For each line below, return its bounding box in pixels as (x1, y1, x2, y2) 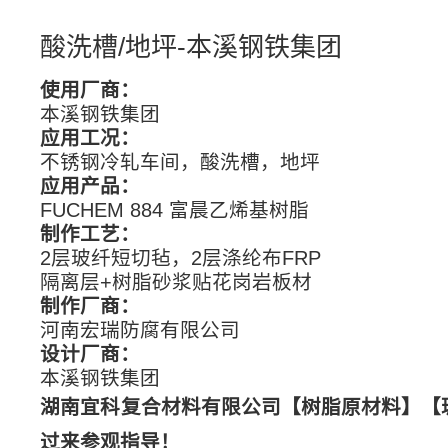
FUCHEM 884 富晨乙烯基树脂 (40, 199, 310, 222)
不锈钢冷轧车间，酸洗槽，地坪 (40, 151, 321, 174)
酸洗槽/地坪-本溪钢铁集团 (40, 32, 343, 63)
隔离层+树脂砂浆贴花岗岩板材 (40, 271, 313, 294)
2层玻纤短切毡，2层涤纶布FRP (40, 247, 322, 270)
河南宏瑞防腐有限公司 (40, 319, 241, 342)
